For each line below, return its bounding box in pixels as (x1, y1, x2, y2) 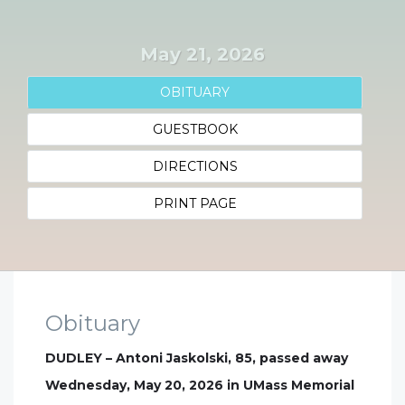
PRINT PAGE (153, 195, 237, 212)
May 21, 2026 (140, 43, 265, 65)
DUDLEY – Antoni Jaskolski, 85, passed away (45, 350, 348, 366)
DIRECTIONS (152, 158, 238, 174)
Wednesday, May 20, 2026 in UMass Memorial (45, 377, 354, 393)
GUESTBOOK (152, 121, 238, 137)
